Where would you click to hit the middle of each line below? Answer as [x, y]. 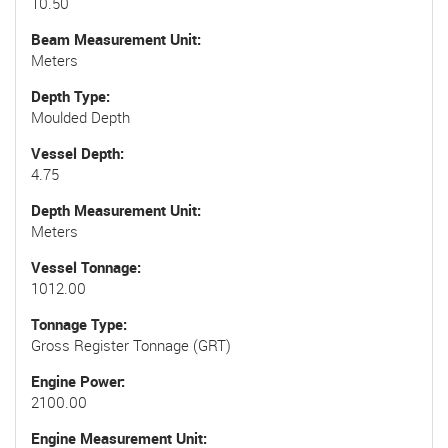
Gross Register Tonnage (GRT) [131, 344]
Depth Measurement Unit [114, 209]
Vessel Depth [75, 152]
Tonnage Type [77, 323]
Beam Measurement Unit [114, 38]
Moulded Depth [80, 116]
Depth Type [68, 95]
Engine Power [76, 380]
